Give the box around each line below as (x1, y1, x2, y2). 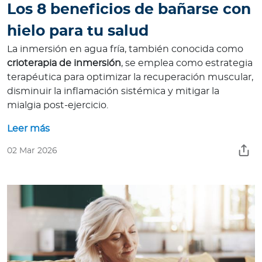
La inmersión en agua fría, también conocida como (7, 44, 243, 54)
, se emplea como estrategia (121, 58, 253, 68)
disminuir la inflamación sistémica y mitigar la (7, 87, 219, 96)
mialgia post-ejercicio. (7, 101, 108, 111)
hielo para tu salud (7, 24, 149, 39)
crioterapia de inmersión (7, 58, 121, 68)
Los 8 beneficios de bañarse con (7, 2, 251, 18)
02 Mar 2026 (7, 147, 57, 156)
